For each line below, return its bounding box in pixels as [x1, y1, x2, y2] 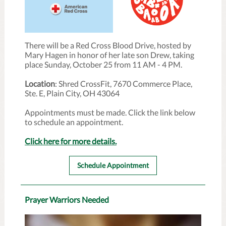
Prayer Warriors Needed [25, 195, 109, 204]
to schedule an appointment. [25, 117, 123, 127]
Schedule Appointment [77, 161, 149, 169]
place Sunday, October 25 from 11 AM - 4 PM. [25, 60, 182, 69]
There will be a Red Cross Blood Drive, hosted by [25, 40, 191, 50]
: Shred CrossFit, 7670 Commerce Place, [55, 79, 192, 88]
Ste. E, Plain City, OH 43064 [25, 88, 120, 98]
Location [25, 79, 55, 88]
